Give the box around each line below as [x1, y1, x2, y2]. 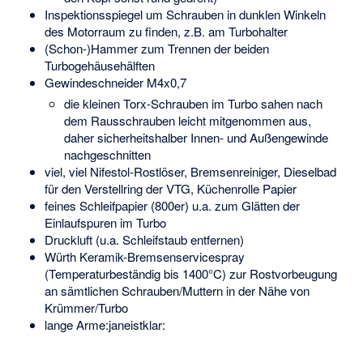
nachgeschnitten [64, 145, 152, 163]
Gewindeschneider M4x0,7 [44, 74, 186, 92]
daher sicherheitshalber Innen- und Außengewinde [64, 128, 329, 146]
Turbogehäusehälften [44, 57, 155, 75]
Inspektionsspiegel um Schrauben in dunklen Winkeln [44, 6, 326, 23]
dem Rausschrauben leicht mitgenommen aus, [64, 111, 312, 129]
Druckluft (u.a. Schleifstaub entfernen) [44, 230, 244, 248]
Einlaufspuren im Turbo [44, 213, 166, 231]
